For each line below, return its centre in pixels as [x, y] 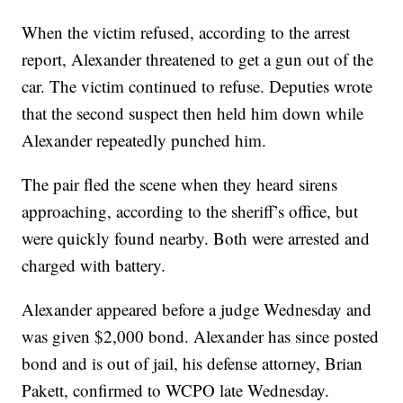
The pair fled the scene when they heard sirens [180, 184]
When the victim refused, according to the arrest [186, 31]
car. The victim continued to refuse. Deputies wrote [197, 85]
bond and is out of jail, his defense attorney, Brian [193, 363]
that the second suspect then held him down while [193, 112]
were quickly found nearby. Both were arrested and [196, 237]
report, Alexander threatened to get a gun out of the [198, 58]
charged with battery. [94, 264]
